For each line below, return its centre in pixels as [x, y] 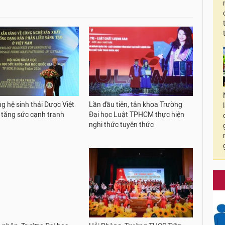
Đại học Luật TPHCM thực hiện [137, 115]
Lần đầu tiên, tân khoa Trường [136, 104]
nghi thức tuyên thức [122, 125]
